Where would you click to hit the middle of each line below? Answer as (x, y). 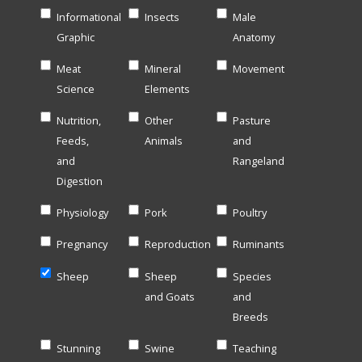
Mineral (163, 68)
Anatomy (253, 37)
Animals (164, 141)
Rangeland (258, 161)
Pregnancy (82, 244)
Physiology (83, 213)
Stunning (79, 348)
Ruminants (258, 244)
